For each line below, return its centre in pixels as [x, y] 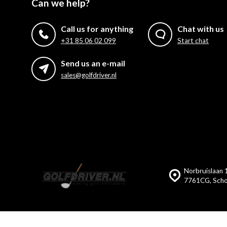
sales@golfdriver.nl [89, 75]
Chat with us [201, 29]
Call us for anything [97, 29]
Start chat [193, 41]
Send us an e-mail [93, 63]
